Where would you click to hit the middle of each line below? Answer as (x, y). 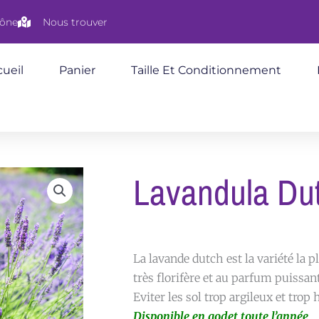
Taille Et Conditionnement (206, 70)
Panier (77, 70)
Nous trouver (75, 22)
